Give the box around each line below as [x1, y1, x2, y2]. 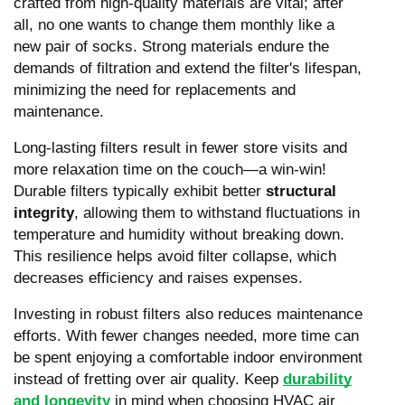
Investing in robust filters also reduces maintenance [14, 305, 363, 323]
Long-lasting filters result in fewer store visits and [14, 138, 347, 156]
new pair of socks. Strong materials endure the [14, 37, 329, 55]
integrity [14, 203, 74, 221]
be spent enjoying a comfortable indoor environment [14, 348, 363, 366]
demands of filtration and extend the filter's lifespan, [14, 59, 362, 77]
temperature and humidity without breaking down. [14, 225, 344, 243]
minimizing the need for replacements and [14, 80, 296, 99]
